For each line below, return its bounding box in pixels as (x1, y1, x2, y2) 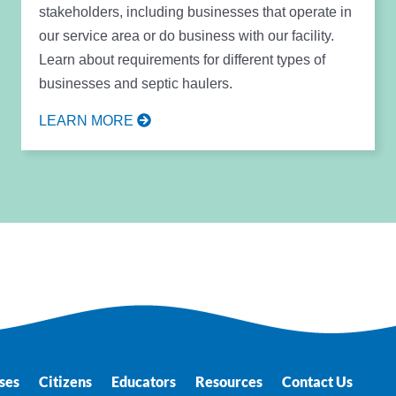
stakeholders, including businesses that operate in (38, 4, 352, 19)
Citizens (39, 372, 92, 390)
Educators (111, 372, 176, 390)
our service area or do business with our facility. (38, 27, 334, 43)
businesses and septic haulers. (38, 75, 232, 91)
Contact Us (282, 372, 353, 390)
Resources (195, 372, 263, 390)
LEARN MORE (38, 112, 137, 128)
